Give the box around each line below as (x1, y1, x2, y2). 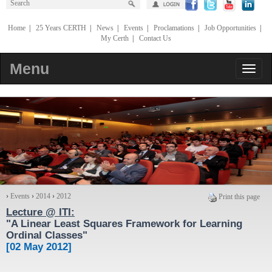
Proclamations (153, 24, 194, 33)
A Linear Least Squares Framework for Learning (11, 218, 242, 230)
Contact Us (139, 34, 171, 43)
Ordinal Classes (6, 229, 83, 242)
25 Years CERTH (35, 24, 86, 33)
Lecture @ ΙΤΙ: (6, 206, 75, 219)
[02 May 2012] (6, 241, 72, 253)
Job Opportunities (204, 24, 256, 33)
